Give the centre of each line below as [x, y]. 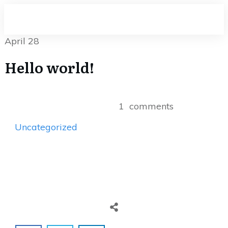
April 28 [22, 41]
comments [151, 106]
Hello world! [49, 67]
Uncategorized [46, 127]
